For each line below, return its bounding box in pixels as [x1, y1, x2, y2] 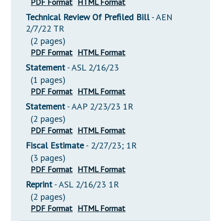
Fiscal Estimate [26, 140, 84, 151]
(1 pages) [31, 74, 66, 86]
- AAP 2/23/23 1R [67, 101, 134, 112]
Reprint [26, 179, 53, 190]
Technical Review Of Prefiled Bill [26, 11, 150, 23]
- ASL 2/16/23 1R [54, 179, 119, 190]
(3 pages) [31, 152, 66, 164]
